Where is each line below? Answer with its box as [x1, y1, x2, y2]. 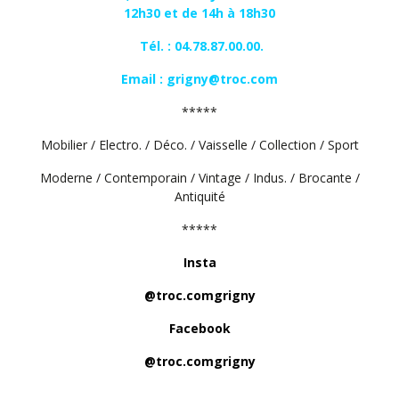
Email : [121, 70, 167, 88]
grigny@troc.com [167, 70, 278, 88]
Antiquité [174, 188, 225, 206]
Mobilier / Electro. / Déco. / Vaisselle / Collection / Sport [40, 136, 359, 154]
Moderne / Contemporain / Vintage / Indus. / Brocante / [39, 169, 360, 187]
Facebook [168, 320, 231, 338]
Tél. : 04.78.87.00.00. [135, 37, 264, 55]
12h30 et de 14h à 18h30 [124, 4, 275, 22]
